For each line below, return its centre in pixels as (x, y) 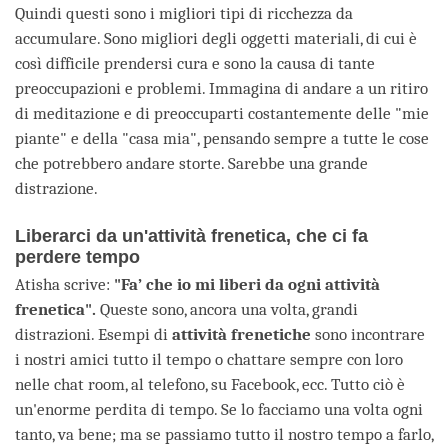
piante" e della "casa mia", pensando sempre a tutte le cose (222, 138)
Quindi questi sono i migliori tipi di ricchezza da (184, 13)
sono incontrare (370, 334)
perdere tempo (77, 257)
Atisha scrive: (64, 284)
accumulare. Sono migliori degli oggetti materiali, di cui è (216, 38)
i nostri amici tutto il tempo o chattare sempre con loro (209, 359)
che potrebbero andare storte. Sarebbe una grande (191, 163)
